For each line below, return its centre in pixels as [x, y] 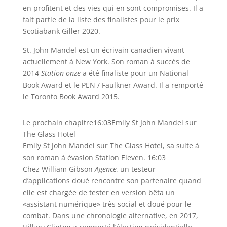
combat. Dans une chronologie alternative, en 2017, [110, 215]
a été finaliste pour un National [134, 73]
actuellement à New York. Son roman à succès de [106, 61]
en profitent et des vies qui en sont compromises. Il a [113, 8]
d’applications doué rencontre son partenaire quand [112, 180]
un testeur [138, 169]
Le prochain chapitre [58, 122]
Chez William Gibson [59, 169]
